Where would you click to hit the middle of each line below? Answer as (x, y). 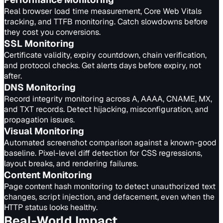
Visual (18, 131)
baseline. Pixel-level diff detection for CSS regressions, (103, 153)
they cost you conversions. (52, 32)
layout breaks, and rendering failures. (71, 164)
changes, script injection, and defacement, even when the (109, 197)
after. (13, 76)
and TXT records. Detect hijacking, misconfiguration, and (106, 109)
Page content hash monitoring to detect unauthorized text (110, 186)
